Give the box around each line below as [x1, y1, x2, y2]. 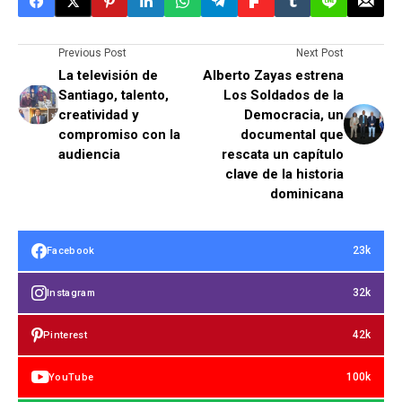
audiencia [58, 146, 120, 162]
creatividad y [58, 107, 139, 123]
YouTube [48, 371, 94, 383]
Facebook [47, 244, 95, 257]
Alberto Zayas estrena [203, 67, 344, 83]
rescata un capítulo [222, 146, 344, 162]
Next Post [296, 47, 344, 59]
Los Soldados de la [223, 87, 344, 103]
